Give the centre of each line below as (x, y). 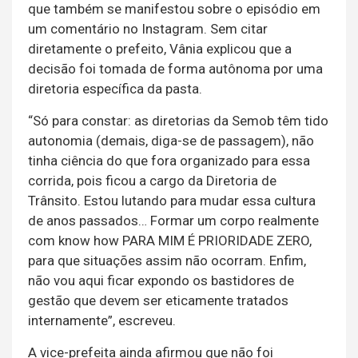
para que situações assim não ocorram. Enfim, (167, 260)
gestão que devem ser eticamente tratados (158, 300)
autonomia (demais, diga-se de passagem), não (171, 140)
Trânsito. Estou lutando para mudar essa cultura (172, 200)
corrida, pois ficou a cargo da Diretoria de (152, 180)
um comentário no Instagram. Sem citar (148, 28)
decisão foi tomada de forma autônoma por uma (175, 68)
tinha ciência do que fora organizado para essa (169, 160)
